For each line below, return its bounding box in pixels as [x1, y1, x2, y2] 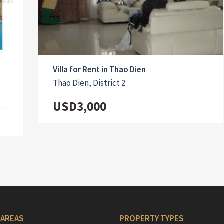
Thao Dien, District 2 [53, 77, 126, 89]
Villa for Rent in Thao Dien [53, 64, 146, 75]
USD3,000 [53, 98, 107, 115]
